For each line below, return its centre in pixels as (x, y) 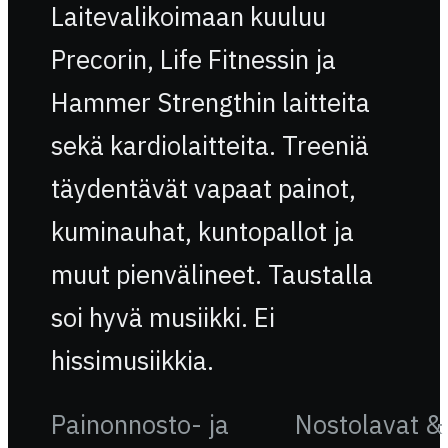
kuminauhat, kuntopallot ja (202, 232)
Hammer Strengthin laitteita (210, 103)
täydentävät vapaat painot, (203, 189)
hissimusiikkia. (132, 361)
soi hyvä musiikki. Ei (162, 318)
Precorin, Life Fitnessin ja (193, 60)
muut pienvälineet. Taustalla (211, 275)
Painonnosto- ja (139, 424)
